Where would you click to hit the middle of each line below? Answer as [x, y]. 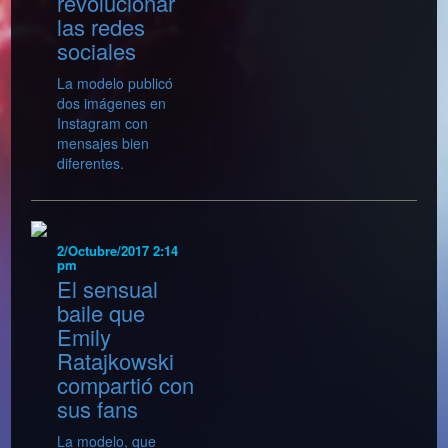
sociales [97, 50]
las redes [101, 26]
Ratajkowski [116, 361]
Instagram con [103, 122]
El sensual [108, 289]
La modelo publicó [115, 82]
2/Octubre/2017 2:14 [118, 250]
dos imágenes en [112, 102]
